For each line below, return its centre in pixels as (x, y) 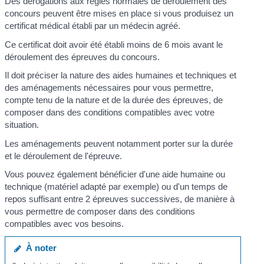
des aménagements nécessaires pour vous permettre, (109, 88)
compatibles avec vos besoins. (65, 224)
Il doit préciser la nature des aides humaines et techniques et (121, 75)
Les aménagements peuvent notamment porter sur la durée (119, 143)
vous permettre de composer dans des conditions (100, 212)
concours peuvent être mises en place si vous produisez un (119, 14)
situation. (22, 125)
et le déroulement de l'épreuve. (64, 156)
